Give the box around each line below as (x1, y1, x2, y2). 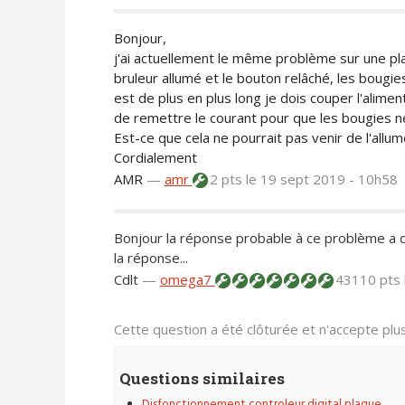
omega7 (159, 270, 215, 289)
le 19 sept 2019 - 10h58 (245, 170, 398, 189)
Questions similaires (118, 367, 285, 389)
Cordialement (113, 148, 197, 167)
